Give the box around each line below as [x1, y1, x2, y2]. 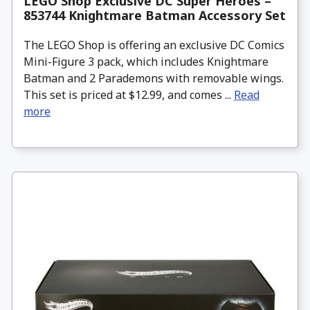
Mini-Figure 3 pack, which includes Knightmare [24, 54, 268, 70]
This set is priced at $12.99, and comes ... [24, 87, 234, 103]
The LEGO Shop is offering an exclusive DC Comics [24, 37, 284, 53]
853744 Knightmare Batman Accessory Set [24, 7, 286, 24]
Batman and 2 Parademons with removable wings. [24, 71, 284, 86]
